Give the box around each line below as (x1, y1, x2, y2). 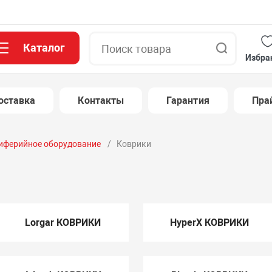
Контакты (78, 95, 124, 106)
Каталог (23, 41, 66, 54)
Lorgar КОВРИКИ (24, 217, 101, 228)
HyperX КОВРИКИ (169, 217, 249, 228)
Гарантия (166, 95, 209, 106)
